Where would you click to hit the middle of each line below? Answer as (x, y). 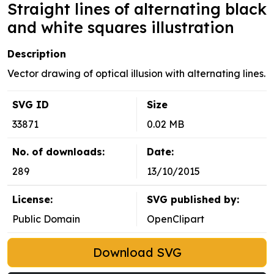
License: (32, 200)
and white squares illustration (121, 28)
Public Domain (46, 219)
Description (37, 54)
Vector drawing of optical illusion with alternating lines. (136, 74)
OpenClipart (176, 219)
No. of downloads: (58, 152)
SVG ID (31, 105)
